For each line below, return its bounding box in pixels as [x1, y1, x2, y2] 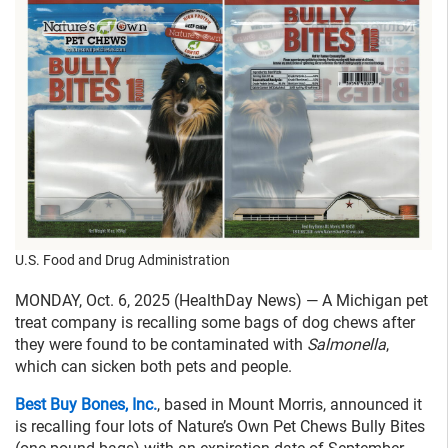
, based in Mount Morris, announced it [157, 394, 422, 414]
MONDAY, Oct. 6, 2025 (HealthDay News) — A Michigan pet [15, 290, 428, 310]
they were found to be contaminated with [15, 334, 307, 354]
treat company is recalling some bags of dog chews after [15, 312, 415, 332]
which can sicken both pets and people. [15, 356, 292, 376]
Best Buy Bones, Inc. [15, 394, 157, 414]
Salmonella [307, 334, 386, 354]
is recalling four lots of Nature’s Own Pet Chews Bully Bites [15, 416, 425, 436]
